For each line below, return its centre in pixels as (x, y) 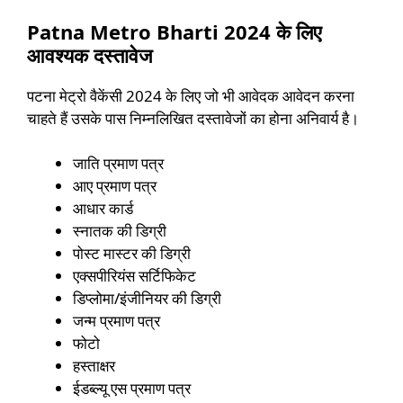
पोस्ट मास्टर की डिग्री (132, 254)
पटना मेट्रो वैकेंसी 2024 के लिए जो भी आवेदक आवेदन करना (191, 95)
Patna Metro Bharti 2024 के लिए (175, 31)
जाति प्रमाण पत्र (118, 164)
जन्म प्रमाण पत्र (116, 321)
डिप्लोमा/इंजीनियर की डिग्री (147, 299)
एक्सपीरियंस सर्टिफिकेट (134, 276)
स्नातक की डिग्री (120, 231)
